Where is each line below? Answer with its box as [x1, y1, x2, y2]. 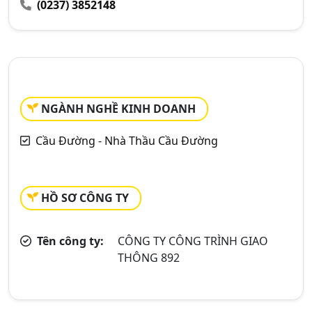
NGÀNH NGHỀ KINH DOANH [41, 101, 196, 116]
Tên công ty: [34, 233, 104, 249]
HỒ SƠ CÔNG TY [41, 190, 129, 205]
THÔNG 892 [118, 250, 180, 265]
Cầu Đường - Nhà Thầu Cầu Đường [36, 133, 218, 148]
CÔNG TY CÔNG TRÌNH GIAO [118, 233, 269, 249]
